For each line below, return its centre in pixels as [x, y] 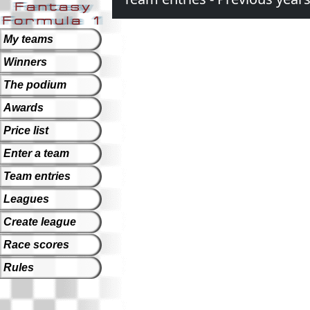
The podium [35, 85]
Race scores [36, 245]
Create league [40, 222]
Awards [24, 108]
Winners [25, 62]
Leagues [26, 199]
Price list [26, 130]
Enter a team [36, 153]
